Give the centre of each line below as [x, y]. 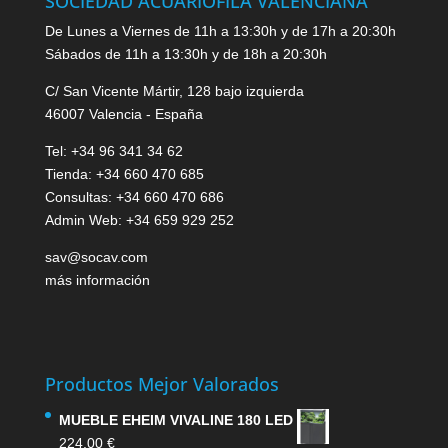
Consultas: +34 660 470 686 [134, 197]
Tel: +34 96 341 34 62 [113, 151]
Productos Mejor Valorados [161, 383]
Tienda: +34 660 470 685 [124, 174]
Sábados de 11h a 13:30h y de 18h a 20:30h [185, 54]
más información [97, 280]
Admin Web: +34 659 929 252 [139, 220]
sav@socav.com [96, 257]
